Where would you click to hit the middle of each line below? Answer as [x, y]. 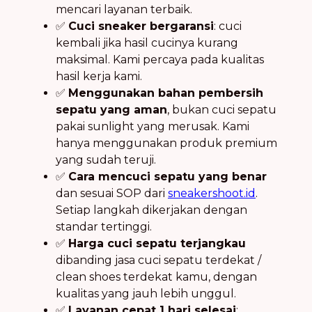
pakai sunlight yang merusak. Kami [153, 126]
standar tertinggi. [104, 226]
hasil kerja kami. [99, 76]
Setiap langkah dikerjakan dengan [151, 210]
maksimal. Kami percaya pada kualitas [160, 59]
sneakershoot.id [212, 193]
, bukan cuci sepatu [222, 109]
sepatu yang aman [111, 109]
